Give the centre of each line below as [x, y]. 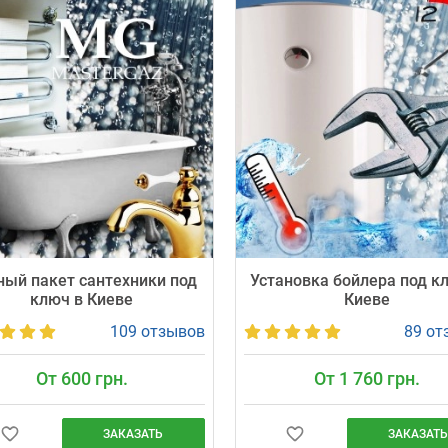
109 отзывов [157, 332]
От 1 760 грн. [366, 379]
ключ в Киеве [81, 299]
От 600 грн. [81, 379]
